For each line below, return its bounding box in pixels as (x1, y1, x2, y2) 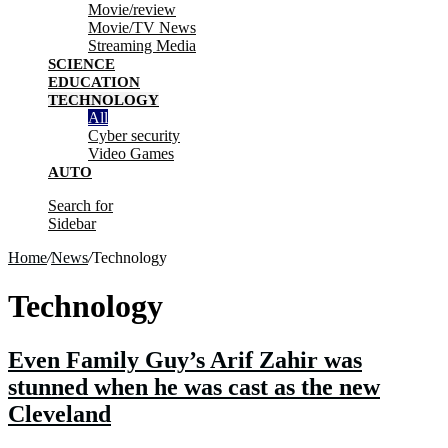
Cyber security (88, 127, 180, 144)
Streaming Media (88, 37, 196, 54)
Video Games (88, 145, 174, 162)
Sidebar (48, 215, 96, 232)
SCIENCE (48, 56, 115, 72)
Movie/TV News (88, 19, 196, 36)
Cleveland (8, 400, 111, 427)
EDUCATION (48, 74, 140, 90)
